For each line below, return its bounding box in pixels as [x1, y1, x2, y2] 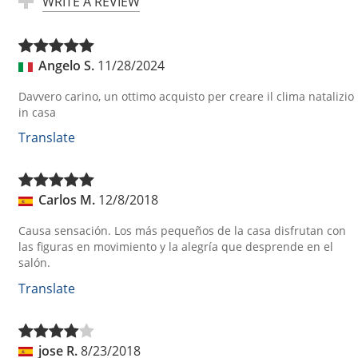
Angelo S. [38, 57, 94, 75]
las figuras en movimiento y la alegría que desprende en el [18, 239, 333, 254]
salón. [18, 255, 50, 270]
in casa [18, 104, 56, 120]
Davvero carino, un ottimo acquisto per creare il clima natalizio [18, 88, 354, 104]
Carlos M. [38, 191, 95, 209]
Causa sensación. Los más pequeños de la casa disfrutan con [18, 223, 346, 238]
